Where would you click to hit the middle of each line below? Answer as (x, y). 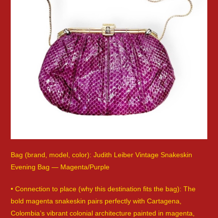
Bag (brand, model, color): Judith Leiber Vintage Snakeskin (102, 155)
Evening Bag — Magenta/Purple (60, 167)
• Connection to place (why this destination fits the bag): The (103, 189)
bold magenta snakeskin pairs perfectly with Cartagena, (96, 201)
